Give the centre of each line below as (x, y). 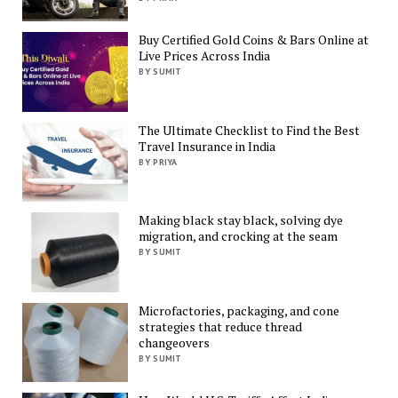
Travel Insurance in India (207, 146)
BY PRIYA (158, 162)
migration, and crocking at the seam (239, 236)
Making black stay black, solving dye (241, 220)
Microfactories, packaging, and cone (239, 310)
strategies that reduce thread (221, 326)
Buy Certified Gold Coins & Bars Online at (254, 40)
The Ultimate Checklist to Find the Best (250, 130)
